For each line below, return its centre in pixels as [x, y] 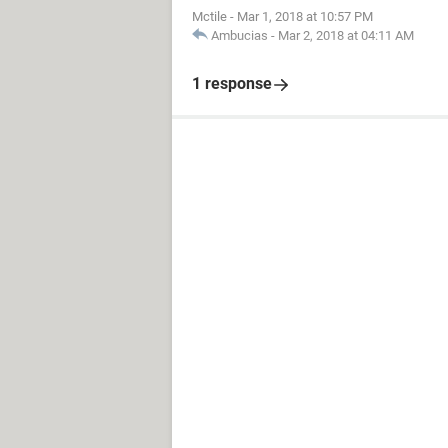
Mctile [209, 16]
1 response [232, 83]
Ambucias [239, 35]
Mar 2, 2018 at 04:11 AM [346, 35]
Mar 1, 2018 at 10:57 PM [305, 16]
